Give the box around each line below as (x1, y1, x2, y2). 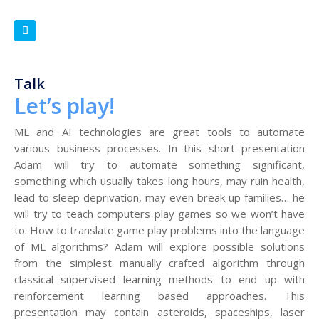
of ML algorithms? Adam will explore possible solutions (14, 239, 305, 254)
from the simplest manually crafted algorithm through (14, 256, 305, 271)
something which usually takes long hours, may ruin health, (14, 174, 305, 189)
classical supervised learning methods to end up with (14, 272, 305, 287)
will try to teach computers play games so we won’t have (14, 206, 305, 221)
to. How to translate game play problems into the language (14, 223, 305, 238)
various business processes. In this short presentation (14, 141, 305, 156)
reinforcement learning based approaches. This (14, 288, 305, 303)
